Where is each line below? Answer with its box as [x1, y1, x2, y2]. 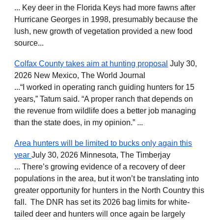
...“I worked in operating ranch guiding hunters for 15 [14, 83, 195, 91]
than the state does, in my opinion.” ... [14, 118, 143, 127]
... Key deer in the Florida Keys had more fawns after [14, 3, 196, 12]
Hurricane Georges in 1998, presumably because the [14, 15, 198, 24]
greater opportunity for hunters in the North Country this [14, 186, 205, 194]
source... [14, 39, 46, 47]
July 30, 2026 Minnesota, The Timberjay [31, 151, 171, 159]
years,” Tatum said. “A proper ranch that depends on [14, 95, 193, 103]
